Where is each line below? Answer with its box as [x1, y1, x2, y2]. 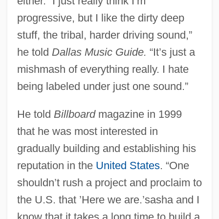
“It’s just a [146, 45, 195, 58]
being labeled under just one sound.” [17, 80, 188, 92]
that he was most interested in [17, 125, 158, 137]
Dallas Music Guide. [51, 45, 147, 58]
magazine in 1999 [95, 108, 182, 120]
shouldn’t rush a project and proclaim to [17, 176, 202, 189]
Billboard [53, 108, 95, 120]
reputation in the [17, 159, 96, 172]
